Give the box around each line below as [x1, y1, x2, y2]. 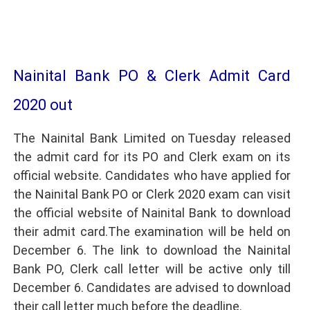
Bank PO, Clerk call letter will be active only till [13, 261, 291, 276]
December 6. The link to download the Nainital [13, 242, 291, 257]
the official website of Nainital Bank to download [13, 205, 291, 220]
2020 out [13, 96, 73, 114]
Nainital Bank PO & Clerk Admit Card [13, 67, 291, 85]
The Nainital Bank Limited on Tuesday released [13, 130, 291, 145]
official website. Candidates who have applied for [13, 167, 291, 183]
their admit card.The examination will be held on [13, 224, 291, 239]
